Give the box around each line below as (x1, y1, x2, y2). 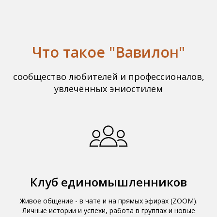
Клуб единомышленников (30, 174, 187, 190)
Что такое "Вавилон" (32, 42, 185, 62)
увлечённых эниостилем (54, 83, 163, 94)
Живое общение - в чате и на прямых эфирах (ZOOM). (19, 196, 198, 205)
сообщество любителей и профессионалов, (13, 71, 204, 82)
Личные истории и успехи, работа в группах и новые (22, 206, 195, 215)
